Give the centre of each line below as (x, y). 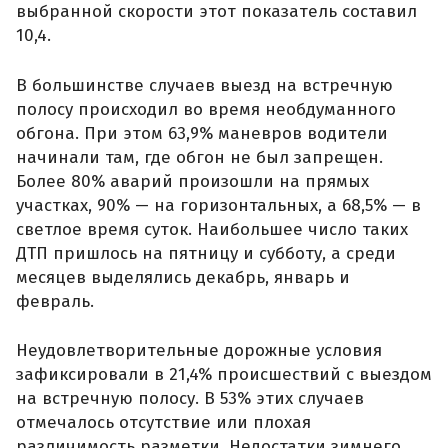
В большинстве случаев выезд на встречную (204, 85)
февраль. (55, 301)
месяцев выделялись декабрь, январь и (183, 277)
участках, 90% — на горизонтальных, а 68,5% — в (218, 205)
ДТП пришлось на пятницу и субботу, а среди (206, 253)
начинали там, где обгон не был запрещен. (199, 157)
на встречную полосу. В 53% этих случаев (190, 399)
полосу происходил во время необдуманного (206, 109)
